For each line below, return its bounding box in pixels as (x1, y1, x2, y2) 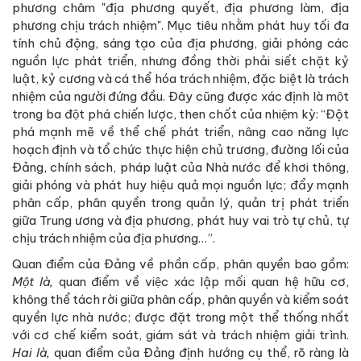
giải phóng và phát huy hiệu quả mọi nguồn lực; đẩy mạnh (12, 177, 349, 193)
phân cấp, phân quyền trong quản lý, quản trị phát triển (12, 195, 349, 211)
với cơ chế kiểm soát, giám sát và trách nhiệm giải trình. (12, 327, 349, 343)
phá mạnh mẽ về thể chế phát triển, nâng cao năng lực (12, 124, 349, 140)
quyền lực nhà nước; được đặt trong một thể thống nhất (12, 309, 349, 326)
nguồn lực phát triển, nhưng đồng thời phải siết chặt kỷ (12, 53, 349, 69)
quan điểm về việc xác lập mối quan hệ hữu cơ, (58, 274, 349, 290)
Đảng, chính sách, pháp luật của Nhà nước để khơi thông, (12, 160, 349, 176)
